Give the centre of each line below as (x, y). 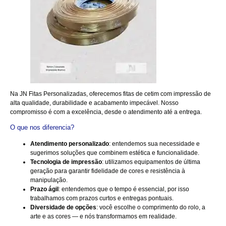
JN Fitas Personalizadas (53, 94)
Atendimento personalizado (70, 144)
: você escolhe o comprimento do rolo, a (151, 208)
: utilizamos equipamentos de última (151, 162)
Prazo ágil (44, 189)
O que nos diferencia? (42, 128)
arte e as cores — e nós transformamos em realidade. (103, 217)
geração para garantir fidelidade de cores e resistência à (108, 171)
